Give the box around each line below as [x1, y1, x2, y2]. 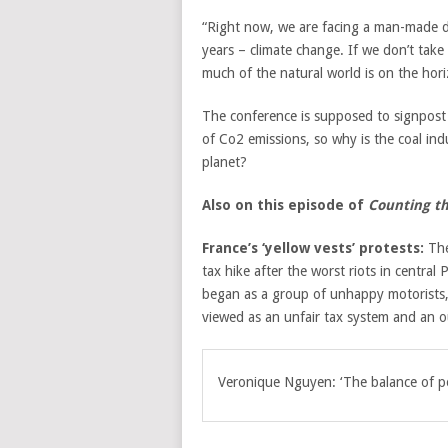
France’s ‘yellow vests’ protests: [202, 240, 424, 256]
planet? [202, 154, 247, 170]
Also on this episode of [202, 197, 368, 213]
